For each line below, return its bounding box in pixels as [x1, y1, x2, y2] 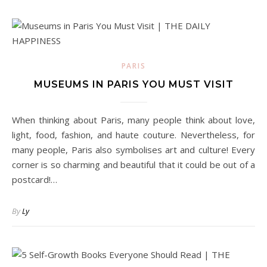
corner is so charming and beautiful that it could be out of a [12, 159, 255, 170]
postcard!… [12, 173, 57, 185]
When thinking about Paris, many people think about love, [12, 114, 20, 126]
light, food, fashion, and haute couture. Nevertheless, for [12, 129, 255, 141]
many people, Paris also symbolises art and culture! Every [12, 144, 255, 156]
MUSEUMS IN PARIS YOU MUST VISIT [33, 79, 234, 90]
